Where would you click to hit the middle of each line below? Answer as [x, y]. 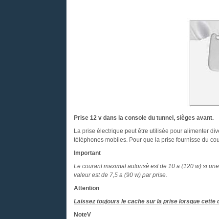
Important [87, 153]
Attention [86, 188]
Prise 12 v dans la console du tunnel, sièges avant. [143, 118]
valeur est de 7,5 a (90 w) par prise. [120, 175]
